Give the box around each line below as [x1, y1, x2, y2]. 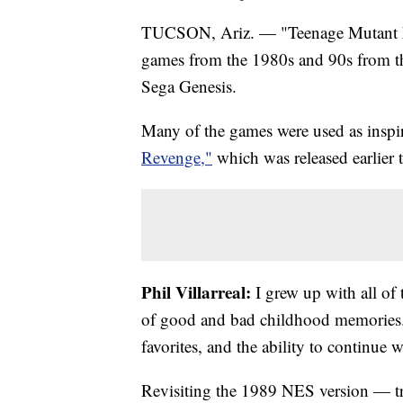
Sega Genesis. [141, 75, 237, 98]
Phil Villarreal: [141, 280, 251, 305]
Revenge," [141, 146, 212, 169]
